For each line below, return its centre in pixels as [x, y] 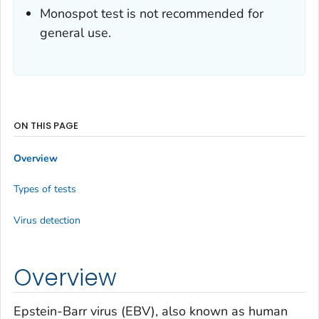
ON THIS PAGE [46, 126]
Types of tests [45, 189]
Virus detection [47, 220]
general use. [75, 33]
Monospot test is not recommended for [152, 14]
